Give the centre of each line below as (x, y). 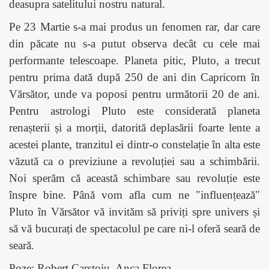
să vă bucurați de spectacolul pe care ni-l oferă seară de (134, 228)
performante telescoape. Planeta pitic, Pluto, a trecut (134, 60)
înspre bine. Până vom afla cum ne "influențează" (134, 195)
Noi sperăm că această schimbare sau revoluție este (134, 178)
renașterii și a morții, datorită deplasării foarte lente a (134, 127)
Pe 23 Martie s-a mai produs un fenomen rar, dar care (134, 26)
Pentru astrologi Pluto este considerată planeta (134, 110)
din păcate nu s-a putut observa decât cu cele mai (134, 43)
